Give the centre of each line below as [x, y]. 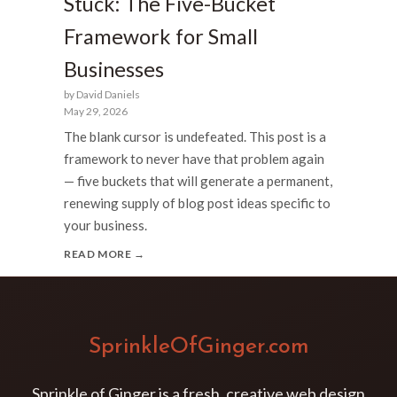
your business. [105, 226]
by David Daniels [102, 94]
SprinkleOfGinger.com [198, 347]
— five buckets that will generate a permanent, [198, 181]
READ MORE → [105, 254]
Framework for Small [161, 36]
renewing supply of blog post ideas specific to [197, 203]
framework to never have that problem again [194, 159]
